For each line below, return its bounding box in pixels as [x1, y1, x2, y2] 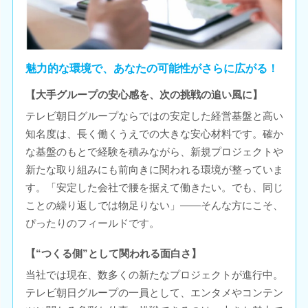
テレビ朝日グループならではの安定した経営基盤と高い [25, 110, 283, 122]
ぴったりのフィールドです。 [25, 217, 159, 230]
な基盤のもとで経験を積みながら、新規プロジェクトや [25, 146, 283, 158]
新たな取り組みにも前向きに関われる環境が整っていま [25, 164, 283, 176]
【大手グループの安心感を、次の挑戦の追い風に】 [25, 88, 263, 100]
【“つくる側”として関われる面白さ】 [25, 247, 201, 259]
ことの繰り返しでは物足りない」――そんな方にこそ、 [25, 199, 283, 212]
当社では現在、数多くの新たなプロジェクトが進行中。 [25, 269, 283, 281]
